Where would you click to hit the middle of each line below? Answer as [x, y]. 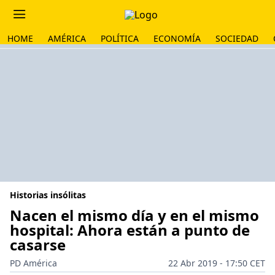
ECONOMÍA [177, 38]
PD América [33, 263]
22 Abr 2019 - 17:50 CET [217, 263]
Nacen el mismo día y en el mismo [134, 215]
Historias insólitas [48, 195]
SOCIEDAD [237, 38]
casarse [38, 245]
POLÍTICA [120, 38]
